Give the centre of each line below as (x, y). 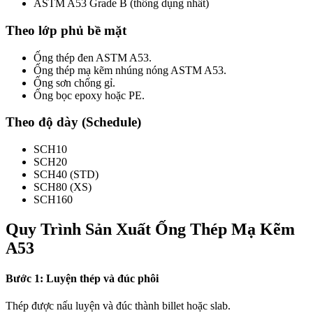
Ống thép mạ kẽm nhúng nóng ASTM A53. (130, 70)
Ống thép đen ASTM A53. (93, 57)
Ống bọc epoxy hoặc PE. (89, 95)
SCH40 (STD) (66, 174)
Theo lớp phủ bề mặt (66, 30)
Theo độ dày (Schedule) (73, 122)
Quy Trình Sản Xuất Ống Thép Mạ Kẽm (150, 229)
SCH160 (53, 199)
